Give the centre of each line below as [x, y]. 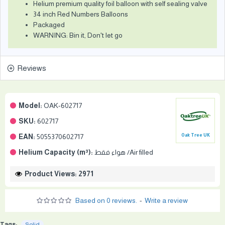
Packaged [49, 25]
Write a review [166, 200]
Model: [30, 105]
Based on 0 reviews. [106, 200]
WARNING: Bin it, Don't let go [78, 35]
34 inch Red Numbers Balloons [81, 14]
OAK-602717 [63, 105]
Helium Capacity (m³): [56, 152]
